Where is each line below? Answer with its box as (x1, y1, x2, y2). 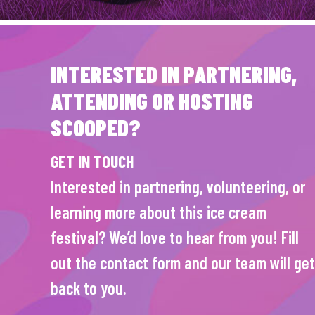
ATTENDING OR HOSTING (51, 87, 253, 114)
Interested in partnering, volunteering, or (51, 176, 305, 197)
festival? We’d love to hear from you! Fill (51, 227, 299, 247)
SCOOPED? (51, 114, 141, 141)
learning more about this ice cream (51, 202, 266, 222)
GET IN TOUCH (51, 151, 134, 172)
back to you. (51, 278, 127, 298)
